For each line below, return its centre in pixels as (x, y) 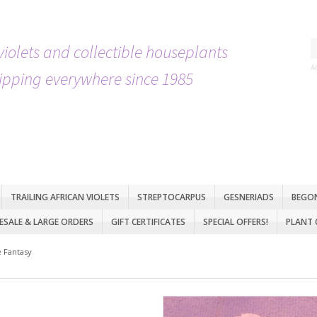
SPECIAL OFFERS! (236, 222)
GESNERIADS (249, 197)
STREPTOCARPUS (172, 197)
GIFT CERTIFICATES (148, 222)
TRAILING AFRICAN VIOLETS (65, 197)
